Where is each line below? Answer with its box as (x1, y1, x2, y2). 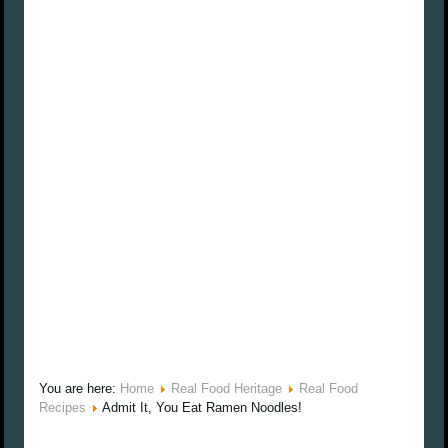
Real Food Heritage (171, 381, 283, 397)
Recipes (39, 400, 87, 416)
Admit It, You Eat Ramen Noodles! (102, 400, 303, 416)
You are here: (39, 381, 121, 397)
